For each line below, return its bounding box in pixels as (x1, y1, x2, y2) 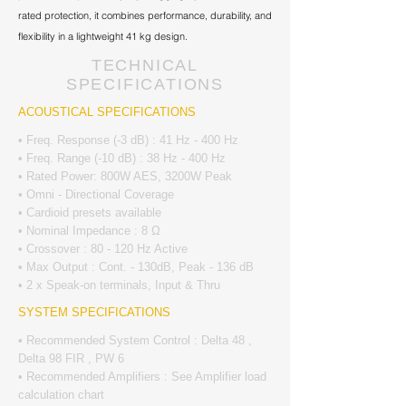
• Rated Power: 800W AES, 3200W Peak (18, 169, 232, 183)
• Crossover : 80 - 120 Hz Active (18, 242, 188, 256)
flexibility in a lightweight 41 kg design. (18, 30, 188, 43)
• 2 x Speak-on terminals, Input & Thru (18, 278, 220, 292)
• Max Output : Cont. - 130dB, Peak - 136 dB (18, 260, 254, 274)
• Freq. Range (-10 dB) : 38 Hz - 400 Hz (18, 151, 226, 165)
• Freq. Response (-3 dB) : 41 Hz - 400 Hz (18, 133, 238, 147)
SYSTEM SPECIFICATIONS (18, 305, 170, 319)
